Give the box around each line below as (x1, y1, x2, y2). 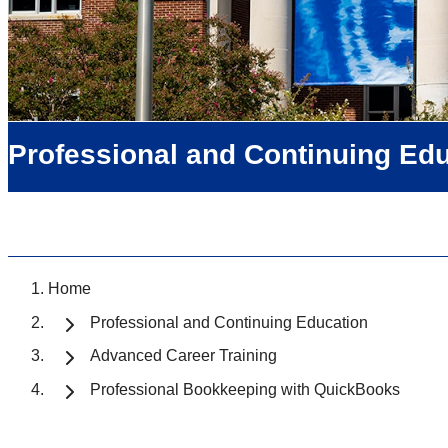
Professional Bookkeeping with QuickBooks (90, 380, 400, 398)
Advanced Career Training (90, 347, 277, 365)
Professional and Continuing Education (90, 313, 368, 331)
